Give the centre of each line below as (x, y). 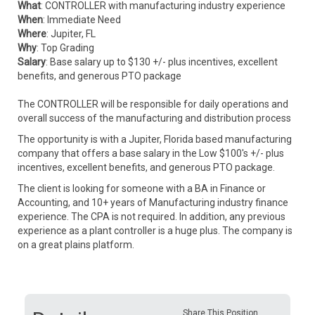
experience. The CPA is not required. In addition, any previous (152, 217)
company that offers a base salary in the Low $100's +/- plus (151, 153)
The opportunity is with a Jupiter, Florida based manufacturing (155, 139)
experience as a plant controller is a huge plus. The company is (155, 231)
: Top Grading (65, 48)
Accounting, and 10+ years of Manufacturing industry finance (153, 202)
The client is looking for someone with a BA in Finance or (142, 188)
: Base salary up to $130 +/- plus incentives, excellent (162, 62)
